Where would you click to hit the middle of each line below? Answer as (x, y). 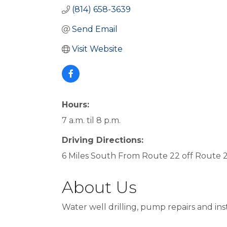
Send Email (95, 29)
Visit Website (97, 49)
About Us (99, 187)
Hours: (75, 105)
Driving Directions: (103, 140)
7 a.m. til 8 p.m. (91, 120)
